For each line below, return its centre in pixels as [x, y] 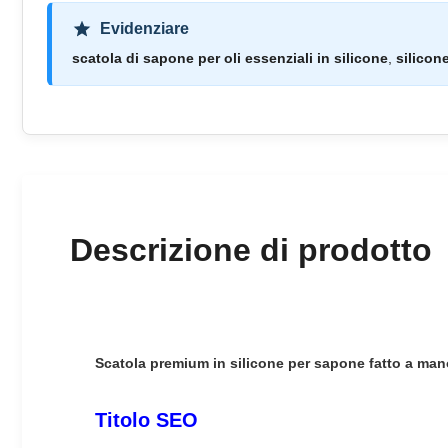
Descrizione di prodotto [251, 250]
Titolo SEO [146, 420]
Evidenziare [144, 28]
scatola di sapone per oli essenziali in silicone [230, 58]
